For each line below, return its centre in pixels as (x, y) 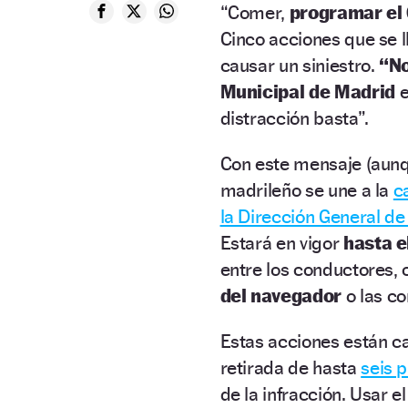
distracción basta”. (294, 117)
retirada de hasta (291, 367)
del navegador (283, 295)
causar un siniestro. (300, 65)
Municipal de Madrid (307, 91)
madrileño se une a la (306, 189)
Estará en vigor (281, 242)
